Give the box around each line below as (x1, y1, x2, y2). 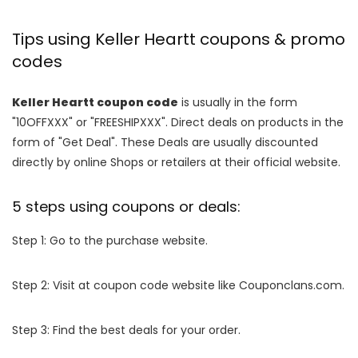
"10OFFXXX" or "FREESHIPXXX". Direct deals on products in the (12, 113, 344, 130)
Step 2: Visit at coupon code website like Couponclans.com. (12, 276, 344, 293)
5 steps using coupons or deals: (12, 196, 241, 217)
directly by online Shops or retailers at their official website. (12, 153, 340, 170)
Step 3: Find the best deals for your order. (12, 321, 241, 338)
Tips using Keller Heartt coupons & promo (12, 27, 345, 50)
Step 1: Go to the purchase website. (12, 232, 208, 249)
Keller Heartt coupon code (12, 93, 178, 110)
